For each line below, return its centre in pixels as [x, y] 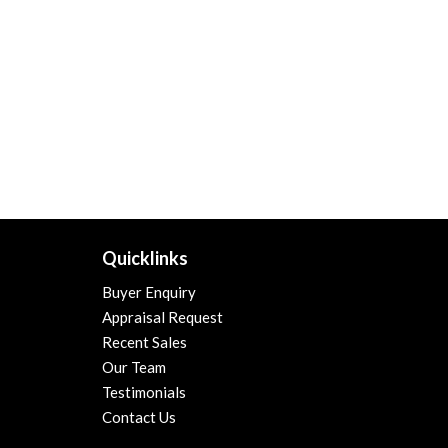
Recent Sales [144, 342]
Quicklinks [145, 257]
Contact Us [139, 417]
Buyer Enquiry [149, 292]
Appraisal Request [162, 317]
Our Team [134, 367]
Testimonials [144, 392]
